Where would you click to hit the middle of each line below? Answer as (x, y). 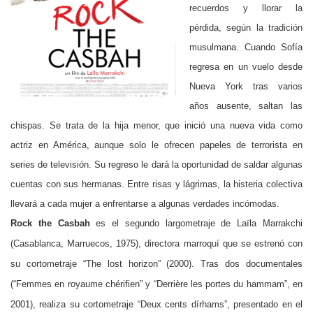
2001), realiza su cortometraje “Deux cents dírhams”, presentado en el (156, 304)
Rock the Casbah (50, 223)
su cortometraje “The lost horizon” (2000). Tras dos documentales (156, 263)
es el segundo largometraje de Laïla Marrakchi (196, 223)
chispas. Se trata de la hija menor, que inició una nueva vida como (156, 125)
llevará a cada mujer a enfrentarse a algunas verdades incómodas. (145, 203)
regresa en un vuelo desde (246, 66)
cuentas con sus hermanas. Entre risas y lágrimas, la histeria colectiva (156, 184)
